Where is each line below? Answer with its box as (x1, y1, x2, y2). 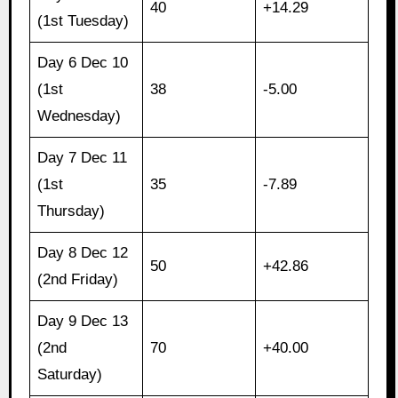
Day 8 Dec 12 (37, 244, 129, 262)
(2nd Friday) (37, 271, 119, 289)
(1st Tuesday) (37, 12, 130, 30)
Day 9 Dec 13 (37, 313, 129, 330)
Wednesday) (37, 107, 122, 125)
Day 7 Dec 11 (37, 149, 128, 167)
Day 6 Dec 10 (37, 54, 129, 72)
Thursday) (37, 203, 106, 220)
